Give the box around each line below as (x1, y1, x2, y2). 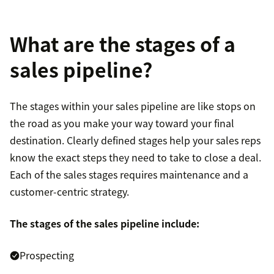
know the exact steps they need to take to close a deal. (10, 150, 261, 165)
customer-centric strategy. (10, 184, 129, 199)
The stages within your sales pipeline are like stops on (10, 98, 256, 114)
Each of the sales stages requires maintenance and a (10, 167, 248, 182)
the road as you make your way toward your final (10, 116, 234, 131)
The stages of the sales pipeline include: (10, 216, 199, 231)
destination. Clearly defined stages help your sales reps (10, 133, 261, 148)
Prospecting (20, 248, 74, 263)
